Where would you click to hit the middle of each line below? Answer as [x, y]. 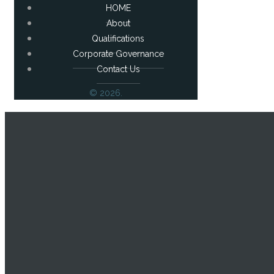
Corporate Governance [118, 54]
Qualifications [118, 39]
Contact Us [118, 69]
